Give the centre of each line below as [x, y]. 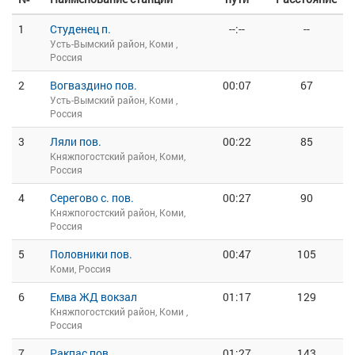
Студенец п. [80, 29]
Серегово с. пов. [92, 198]
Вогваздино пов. [94, 85]
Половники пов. [91, 254]
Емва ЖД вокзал [94, 297]
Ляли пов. [76, 141]
